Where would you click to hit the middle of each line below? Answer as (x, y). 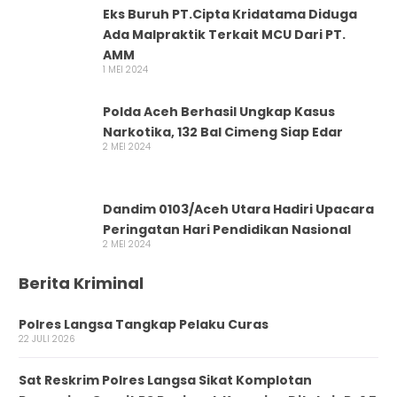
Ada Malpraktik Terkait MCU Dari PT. (224, 34)
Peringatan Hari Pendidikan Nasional (226, 229)
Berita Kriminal (81, 283)
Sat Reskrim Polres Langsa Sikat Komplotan (165, 380)
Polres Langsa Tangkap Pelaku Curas (143, 324)
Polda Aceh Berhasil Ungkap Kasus (218, 111)
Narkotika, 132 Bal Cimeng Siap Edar (222, 132)
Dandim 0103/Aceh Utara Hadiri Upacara (238, 209)
